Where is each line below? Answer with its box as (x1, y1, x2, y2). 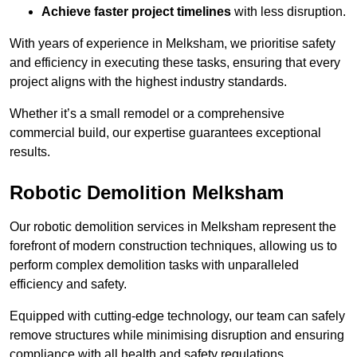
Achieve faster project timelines (41, 5, 231, 19)
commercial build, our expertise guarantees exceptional (10, 126, 321, 140)
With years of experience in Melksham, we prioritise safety (10, 37, 335, 51)
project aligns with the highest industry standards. (10, 75, 287, 89)
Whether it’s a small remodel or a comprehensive (10, 107, 284, 121)
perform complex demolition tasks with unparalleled (10, 258, 299, 273)
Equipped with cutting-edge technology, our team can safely (10, 309, 345, 324)
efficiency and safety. (10, 277, 127, 292)
